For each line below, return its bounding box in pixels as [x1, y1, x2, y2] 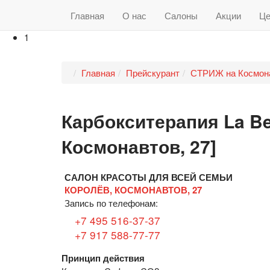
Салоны [165, 8, 198, 22]
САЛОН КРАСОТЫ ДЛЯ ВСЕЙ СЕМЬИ [64, 171, 233, 184]
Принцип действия [61, 251, 145, 265]
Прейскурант [126, 66, 180, 79]
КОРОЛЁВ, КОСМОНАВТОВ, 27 [64, 183, 202, 197]
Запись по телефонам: [64, 196, 158, 210]
